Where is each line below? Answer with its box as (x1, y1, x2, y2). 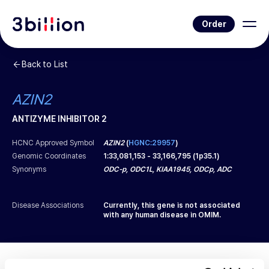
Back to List (22, 59, 68, 69)
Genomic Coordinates (12, 152, 86, 160)
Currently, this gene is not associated (103, 201, 241, 210)
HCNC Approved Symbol (12, 139, 95, 147)
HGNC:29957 (128, 139, 176, 147)
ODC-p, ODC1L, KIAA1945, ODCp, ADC (103, 165, 232, 174)
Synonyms (12, 165, 47, 174)
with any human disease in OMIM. (103, 211, 222, 219)
